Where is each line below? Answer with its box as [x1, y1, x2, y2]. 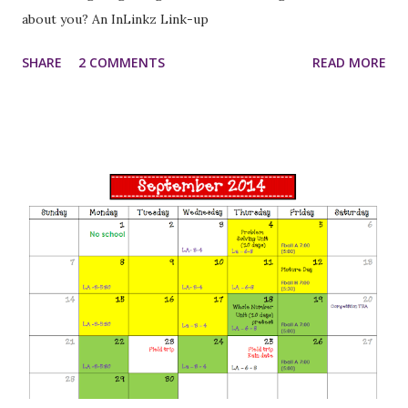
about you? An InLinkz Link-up [22, 11, 209, 28]
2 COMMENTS [78, 54, 165, 72]
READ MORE [312, 54, 386, 72]
